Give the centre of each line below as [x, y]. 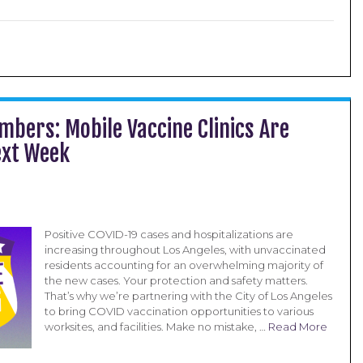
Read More [297, 327]
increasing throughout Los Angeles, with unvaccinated [185, 250]
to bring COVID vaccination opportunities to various [179, 311]
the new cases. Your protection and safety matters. [176, 280]
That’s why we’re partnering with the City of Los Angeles [188, 296]
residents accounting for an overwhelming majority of [184, 265]
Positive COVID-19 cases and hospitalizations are [169, 234]
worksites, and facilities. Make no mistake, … [156, 327]
